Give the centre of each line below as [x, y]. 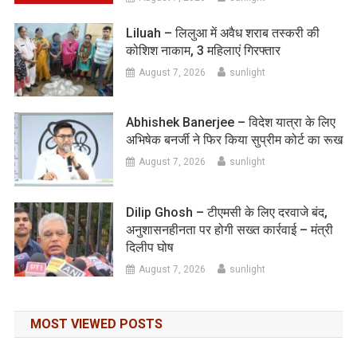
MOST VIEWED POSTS [96, 324]
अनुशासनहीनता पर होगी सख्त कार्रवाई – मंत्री [230, 230]
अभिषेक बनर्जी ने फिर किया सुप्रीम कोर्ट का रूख [235, 140]
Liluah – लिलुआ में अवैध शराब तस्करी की [223, 33]
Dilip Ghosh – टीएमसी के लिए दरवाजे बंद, [227, 213]
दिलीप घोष [150, 248]
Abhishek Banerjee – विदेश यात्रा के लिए [231, 123]
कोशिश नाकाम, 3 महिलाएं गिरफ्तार [204, 50]
